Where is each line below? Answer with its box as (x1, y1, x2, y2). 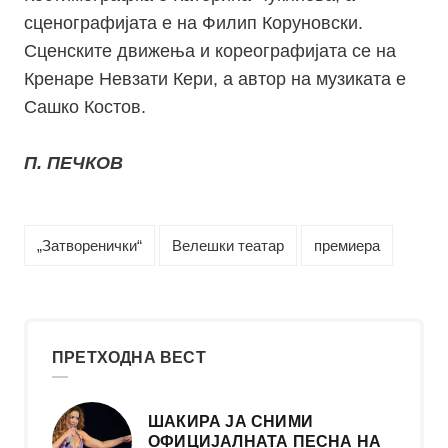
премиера (314, 237, 380, 255)
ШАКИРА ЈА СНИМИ (148, 413, 313, 431)
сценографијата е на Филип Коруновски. (24, 13, 363, 34)
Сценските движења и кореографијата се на (24, 41, 396, 62)
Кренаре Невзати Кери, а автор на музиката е (24, 69, 406, 90)
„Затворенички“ (37, 237, 142, 255)
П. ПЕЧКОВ (24, 153, 123, 174)
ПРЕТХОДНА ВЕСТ (52, 349, 206, 367)
